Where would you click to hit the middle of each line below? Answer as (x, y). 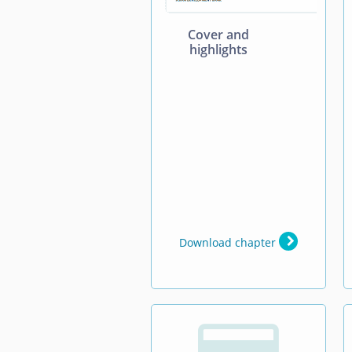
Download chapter (229, 242)
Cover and (219, 34)
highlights (219, 49)
